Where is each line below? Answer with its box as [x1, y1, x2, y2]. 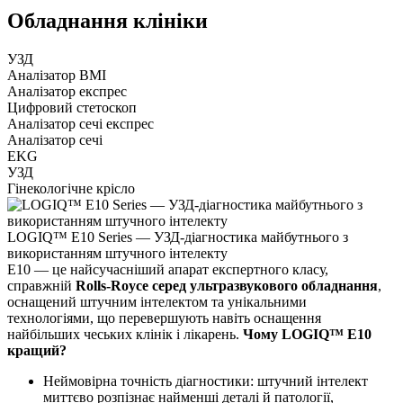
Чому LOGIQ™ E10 [243, 326, 372, 342]
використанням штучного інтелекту [7, 245, 228, 261]
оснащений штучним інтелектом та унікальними [7, 293, 307, 309]
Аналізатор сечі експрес [7, 115, 154, 131]
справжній [7, 277, 76, 293]
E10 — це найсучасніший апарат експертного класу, [7, 261, 328, 277]
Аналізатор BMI [7, 67, 106, 83]
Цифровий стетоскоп [7, 99, 137, 115]
